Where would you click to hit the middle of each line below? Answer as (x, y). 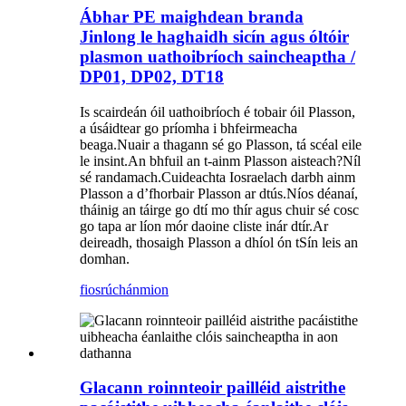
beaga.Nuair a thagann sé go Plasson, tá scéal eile (221, 144)
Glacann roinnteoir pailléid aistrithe (213, 388)
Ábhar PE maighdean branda (192, 17)
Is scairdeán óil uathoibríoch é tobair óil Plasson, (217, 111)
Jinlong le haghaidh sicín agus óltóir (214, 37)
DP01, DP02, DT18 (152, 77)
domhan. (105, 258)
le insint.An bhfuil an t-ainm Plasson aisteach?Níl (220, 160)
